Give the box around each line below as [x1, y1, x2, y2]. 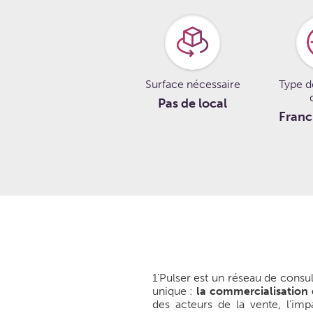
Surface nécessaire [145, 77, 240, 91]
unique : [152, 284, 197, 298]
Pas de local [158, 95, 228, 111]
